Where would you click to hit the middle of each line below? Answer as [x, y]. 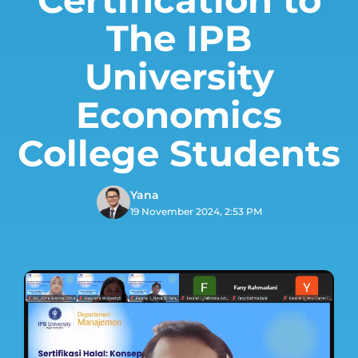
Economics [179, 115]
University [179, 76]
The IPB [179, 38]
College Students [179, 153]
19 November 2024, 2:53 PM [196, 211]
